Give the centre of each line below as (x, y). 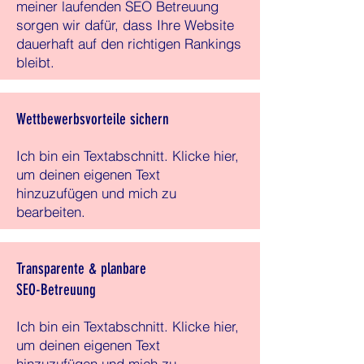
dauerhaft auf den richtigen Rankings (129, 43)
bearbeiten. (51, 212)
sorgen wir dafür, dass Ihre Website (125, 25)
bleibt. (35, 62)
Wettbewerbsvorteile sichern (93, 119)
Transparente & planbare (81, 269)
